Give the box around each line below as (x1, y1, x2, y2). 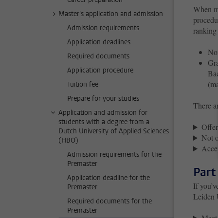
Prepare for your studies (67, 94, 139, 104)
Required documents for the (67, 197, 152, 206)
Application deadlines (67, 37, 130, 47)
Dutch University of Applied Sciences (58, 127, 169, 136)
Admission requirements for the (67, 150, 162, 160)
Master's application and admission (58, 9, 163, 19)
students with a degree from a (58, 117, 149, 127)
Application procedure (67, 66, 133, 75)
